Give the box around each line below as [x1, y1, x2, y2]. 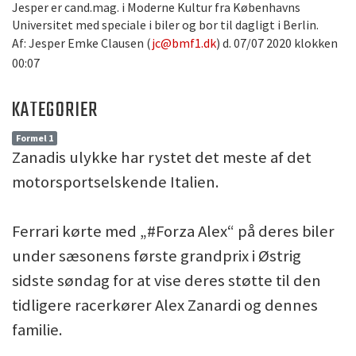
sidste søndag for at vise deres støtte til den [12, 270, 321, 291]
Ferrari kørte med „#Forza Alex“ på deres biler [12, 221, 335, 242]
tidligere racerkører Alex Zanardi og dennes [12, 295, 318, 315]
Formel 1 [15, 132, 53, 144]
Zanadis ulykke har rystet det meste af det [12, 147, 311, 168]
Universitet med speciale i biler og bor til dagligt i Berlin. [12, 17, 319, 33]
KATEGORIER [12, 95, 99, 126]
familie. [12, 319, 63, 340]
